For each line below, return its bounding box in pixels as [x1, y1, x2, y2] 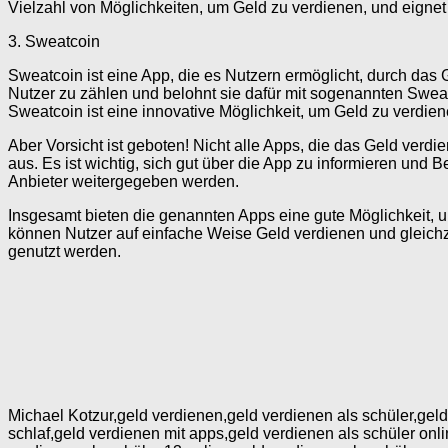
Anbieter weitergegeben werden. [8, 173, 239, 191]
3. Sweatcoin [8, 33, 100, 51]
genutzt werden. [8, 243, 121, 261]
